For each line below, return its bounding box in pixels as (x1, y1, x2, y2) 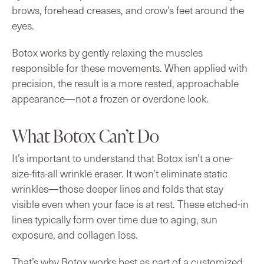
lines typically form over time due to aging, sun (12, 212, 217, 226)
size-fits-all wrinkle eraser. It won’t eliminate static (12, 166, 227, 180)
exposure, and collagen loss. (12, 227, 138, 242)
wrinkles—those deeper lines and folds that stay (12, 181, 223, 196)
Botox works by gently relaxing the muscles (12, 45, 203, 60)
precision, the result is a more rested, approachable (12, 75, 239, 90)
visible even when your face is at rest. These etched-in (12, 196, 249, 211)
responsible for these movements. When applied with (12, 60, 247, 75)
